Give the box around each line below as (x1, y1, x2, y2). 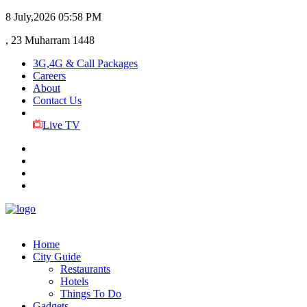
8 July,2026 (5, 11, 56, 23)
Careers (33, 70, 66, 82)
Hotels (60, 275, 88, 287)
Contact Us (33, 95, 82, 106)
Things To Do (60, 288, 121, 299)
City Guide (33, 251, 81, 262)
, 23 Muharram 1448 (5, 34, 95, 46)
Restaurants (60, 263, 110, 275)
